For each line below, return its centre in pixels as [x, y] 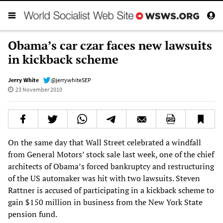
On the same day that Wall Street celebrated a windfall [105, 142]
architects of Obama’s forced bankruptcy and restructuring [111, 166]
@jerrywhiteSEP [71, 80]
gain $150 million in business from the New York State [105, 202]
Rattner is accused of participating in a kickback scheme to [111, 190]
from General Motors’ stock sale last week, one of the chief [111, 154]
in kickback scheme [63, 59]
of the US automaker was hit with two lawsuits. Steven [104, 178]
